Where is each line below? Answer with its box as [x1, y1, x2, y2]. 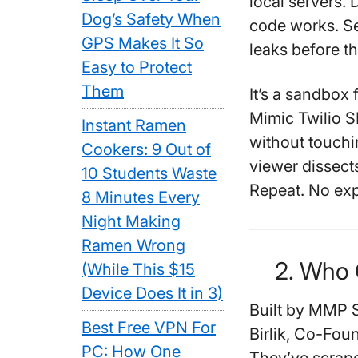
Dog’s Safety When [82, 10, 221, 29]
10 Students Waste [82, 164, 217, 183]
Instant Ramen [82, 116, 186, 135]
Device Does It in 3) [82, 284, 223, 303]
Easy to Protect [82, 58, 192, 77]
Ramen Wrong [82, 236, 185, 255]
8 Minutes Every [82, 188, 200, 207]
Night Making [82, 212, 181, 231]
